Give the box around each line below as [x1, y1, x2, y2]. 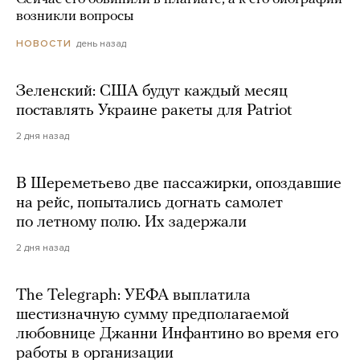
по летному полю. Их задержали [16, 215, 247, 231]
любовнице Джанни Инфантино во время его [16, 326, 338, 343]
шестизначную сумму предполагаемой [16, 307, 289, 324]
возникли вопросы [16, 9, 133, 25]
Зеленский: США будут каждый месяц [16, 84, 288, 100]
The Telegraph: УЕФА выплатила [16, 288, 251, 305]
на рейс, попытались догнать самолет [16, 195, 283, 212]
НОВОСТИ [16, 38, 72, 50]
